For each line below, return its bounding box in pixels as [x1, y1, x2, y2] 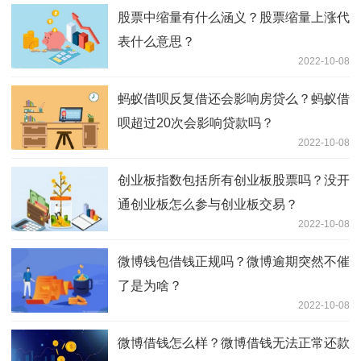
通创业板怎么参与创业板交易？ [118, 197, 298, 212]
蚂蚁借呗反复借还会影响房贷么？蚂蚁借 [118, 92, 350, 106]
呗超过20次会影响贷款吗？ [118, 116, 274, 131]
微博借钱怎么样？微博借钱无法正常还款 [118, 336, 350, 351]
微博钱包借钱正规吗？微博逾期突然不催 [118, 255, 350, 269]
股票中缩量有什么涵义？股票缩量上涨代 [118, 10, 350, 25]
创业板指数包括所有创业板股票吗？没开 [118, 173, 350, 188]
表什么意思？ [118, 35, 195, 49]
